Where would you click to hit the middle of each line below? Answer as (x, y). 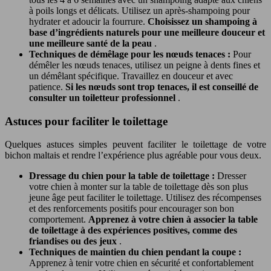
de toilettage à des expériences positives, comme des (133, 230)
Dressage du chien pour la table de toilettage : (123, 176)
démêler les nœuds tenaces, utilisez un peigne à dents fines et (145, 65)
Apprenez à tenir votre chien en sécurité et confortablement (141, 263)
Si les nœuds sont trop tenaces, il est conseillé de (162, 87)
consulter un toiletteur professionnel (103, 97)
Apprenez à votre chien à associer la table (173, 220)
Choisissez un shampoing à (202, 21)
